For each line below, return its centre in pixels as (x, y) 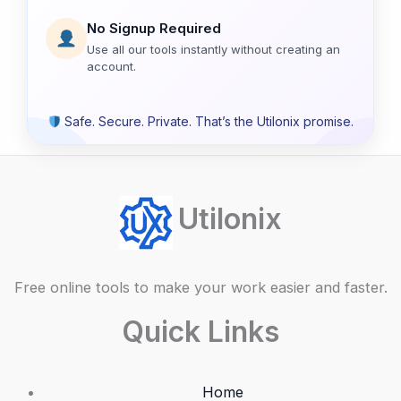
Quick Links (200, 331)
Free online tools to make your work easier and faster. (200, 287)
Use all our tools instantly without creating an (213, 49)
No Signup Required (154, 28)
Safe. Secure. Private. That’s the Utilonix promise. (208, 122)
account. (111, 66)
